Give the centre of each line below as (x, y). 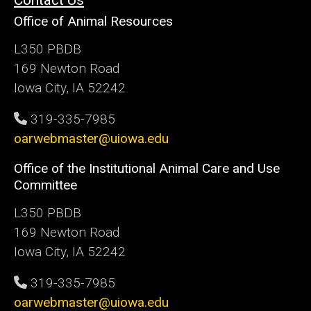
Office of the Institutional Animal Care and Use (147, 168)
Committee (45, 185)
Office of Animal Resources (93, 21)
